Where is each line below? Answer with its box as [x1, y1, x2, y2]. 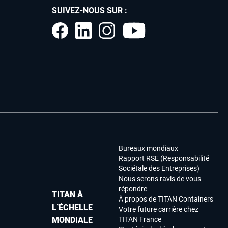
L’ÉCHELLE [52, 202, 93, 212]
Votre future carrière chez [119, 205, 199, 214]
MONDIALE [52, 215, 93, 225]
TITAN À [52, 189, 83, 199]
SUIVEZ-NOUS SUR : [52, 6, 127, 16]
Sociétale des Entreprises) [119, 164, 200, 173]
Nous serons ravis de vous [119, 175, 202, 183]
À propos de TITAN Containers [119, 195, 214, 204]
